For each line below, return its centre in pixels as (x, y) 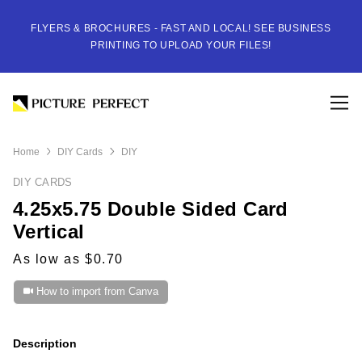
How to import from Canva (97, 292)
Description (45, 343)
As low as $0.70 (68, 259)
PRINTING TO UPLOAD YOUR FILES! (181, 45)
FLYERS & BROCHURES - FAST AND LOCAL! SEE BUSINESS (181, 28)
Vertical (49, 231)
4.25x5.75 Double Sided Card (151, 208)
